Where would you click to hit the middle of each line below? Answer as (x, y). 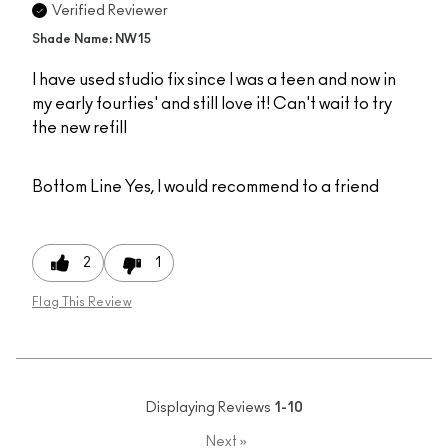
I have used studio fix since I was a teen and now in (214, 80)
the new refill (79, 128)
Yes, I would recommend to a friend (250, 187)
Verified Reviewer (110, 11)
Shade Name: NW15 (91, 40)
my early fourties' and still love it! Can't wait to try (212, 104)
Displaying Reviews (209, 408)
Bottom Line (77, 187)
